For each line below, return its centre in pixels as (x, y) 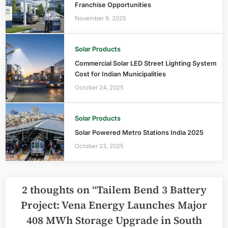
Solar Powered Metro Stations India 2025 (139, 133)
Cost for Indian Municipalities (120, 74)
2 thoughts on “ (59, 190)
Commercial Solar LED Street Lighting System (145, 64)
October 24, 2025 (99, 87)
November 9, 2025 (100, 18)
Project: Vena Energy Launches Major (114, 205)
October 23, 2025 (99, 146)
